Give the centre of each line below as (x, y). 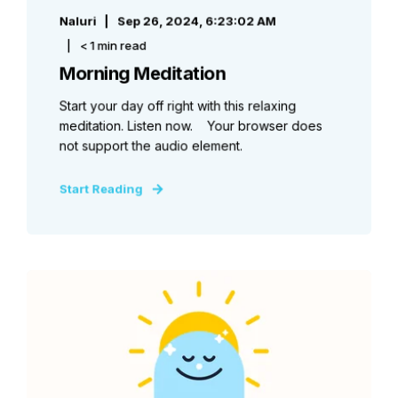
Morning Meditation (142, 73)
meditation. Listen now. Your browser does (191, 125)
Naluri (78, 21)
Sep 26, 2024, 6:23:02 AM (197, 21)
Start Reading (101, 188)
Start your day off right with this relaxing (178, 106)
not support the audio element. (151, 145)
